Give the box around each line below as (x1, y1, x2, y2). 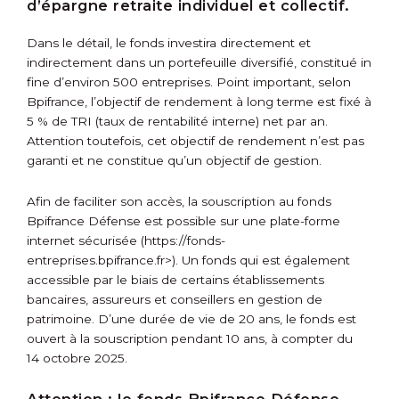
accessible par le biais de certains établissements (27, 273, 324, 288)
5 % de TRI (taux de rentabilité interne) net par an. (27, 114, 328, 129)
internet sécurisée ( (27, 233, 144, 248)
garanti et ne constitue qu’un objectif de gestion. (27, 153, 322, 168)
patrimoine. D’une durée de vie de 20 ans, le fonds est (27, 312, 356, 327)
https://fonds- (144, 233, 225, 248)
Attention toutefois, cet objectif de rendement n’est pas (27, 134, 364, 149)
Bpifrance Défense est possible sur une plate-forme (27, 214, 340, 229)
